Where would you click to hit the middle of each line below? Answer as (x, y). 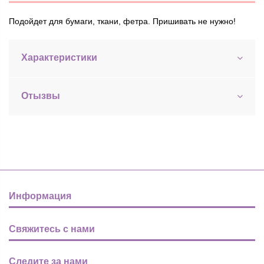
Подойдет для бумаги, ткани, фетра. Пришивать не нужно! (122, 22)
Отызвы (41, 96)
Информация (40, 196)
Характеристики (59, 58)
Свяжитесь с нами (52, 229)
